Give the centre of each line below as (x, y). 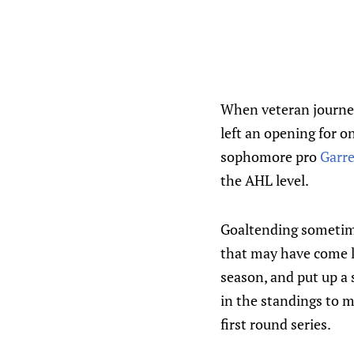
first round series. (276, 324)
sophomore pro (270, 156)
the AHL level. (265, 180)
